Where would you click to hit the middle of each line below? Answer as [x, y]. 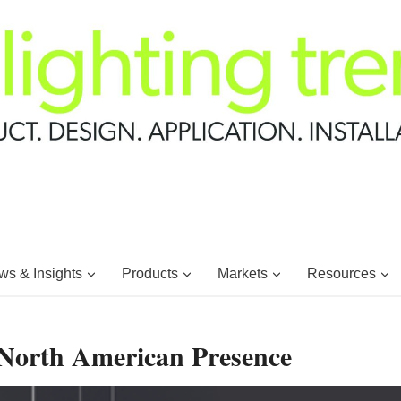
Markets [242, 273]
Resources [341, 273]
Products [149, 273]
